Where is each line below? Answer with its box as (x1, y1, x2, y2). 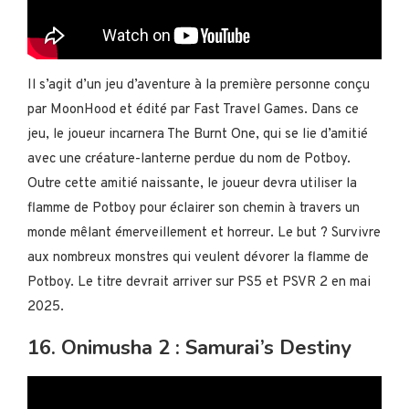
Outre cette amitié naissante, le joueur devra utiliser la (27, 175, 357, 193)
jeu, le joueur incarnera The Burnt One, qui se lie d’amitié (27, 126, 368, 143)
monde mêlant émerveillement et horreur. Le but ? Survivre (27, 225, 381, 242)
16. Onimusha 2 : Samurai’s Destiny (27, 334, 351, 362)
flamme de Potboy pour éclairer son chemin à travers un (27, 200, 360, 217)
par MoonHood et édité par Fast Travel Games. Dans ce (27, 101, 359, 119)
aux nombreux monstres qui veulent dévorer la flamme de (27, 249, 369, 267)
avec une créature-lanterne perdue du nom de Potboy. (27, 151, 351, 168)
